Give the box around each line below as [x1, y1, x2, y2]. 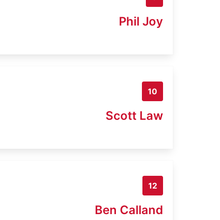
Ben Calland [95, 202, 163, 217]
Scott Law [106, 108, 163, 123]
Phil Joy [119, 14, 163, 28]
